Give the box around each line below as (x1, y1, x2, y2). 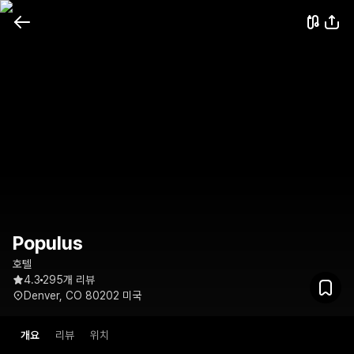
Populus (13, 232, 83, 254)
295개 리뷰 (43, 273, 95, 286)
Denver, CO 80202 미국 (24, 289, 141, 302)
